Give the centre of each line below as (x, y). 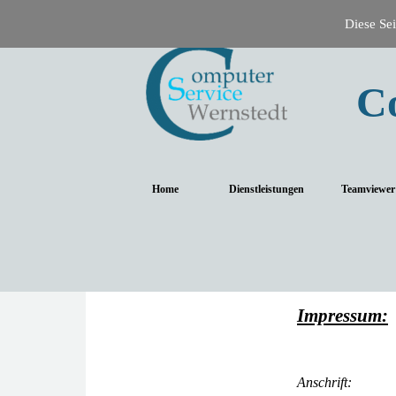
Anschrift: (342, 382)
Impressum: (343, 316)
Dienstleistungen (267, 189)
